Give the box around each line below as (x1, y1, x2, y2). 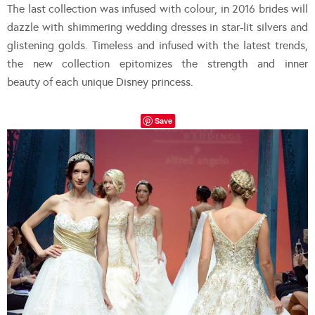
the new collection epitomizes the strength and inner (7, 56, 308, 70)
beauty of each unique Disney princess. (7, 75, 193, 89)
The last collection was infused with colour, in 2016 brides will (7, 1, 308, 15)
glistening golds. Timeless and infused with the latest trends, (7, 38, 308, 52)
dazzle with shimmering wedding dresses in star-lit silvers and (7, 20, 308, 34)
